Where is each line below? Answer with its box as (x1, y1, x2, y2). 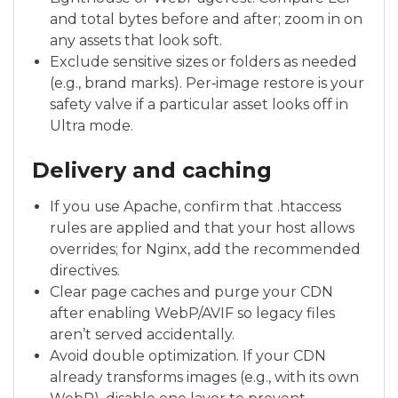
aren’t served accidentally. (50, 326, 235, 343)
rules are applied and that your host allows (50, 219, 354, 236)
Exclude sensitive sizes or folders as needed (50, 53, 357, 70)
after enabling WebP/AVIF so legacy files (50, 305, 335, 322)
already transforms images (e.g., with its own (50, 369, 359, 386)
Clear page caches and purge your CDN (50, 283, 333, 300)
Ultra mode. (50, 117, 133, 134)
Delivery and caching (32, 157, 272, 183)
